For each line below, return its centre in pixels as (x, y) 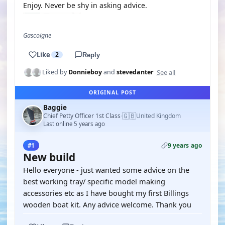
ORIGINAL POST (113, 92)
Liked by (55, 72)
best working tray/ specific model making (94, 181)
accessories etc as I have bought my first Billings (106, 193)
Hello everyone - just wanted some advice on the (106, 170)
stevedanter (135, 72)
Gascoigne (37, 35)
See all (166, 72)
